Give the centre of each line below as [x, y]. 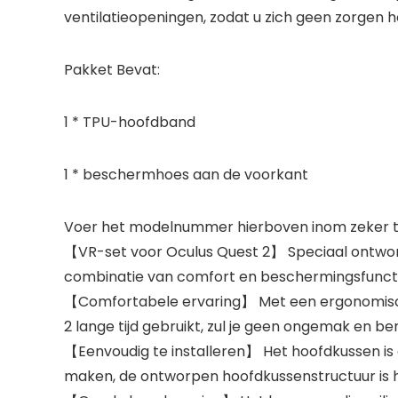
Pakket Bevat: [112, 69]
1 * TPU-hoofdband [130, 122]
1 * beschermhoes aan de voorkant [186, 174]
